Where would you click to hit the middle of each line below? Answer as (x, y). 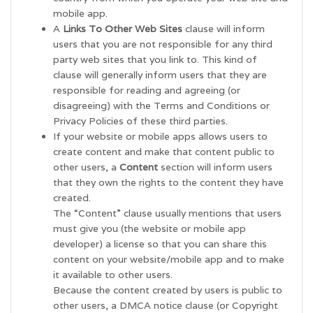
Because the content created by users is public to (168, 290)
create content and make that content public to (164, 151)
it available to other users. (113, 274)
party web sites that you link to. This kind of (155, 59)
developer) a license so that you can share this (160, 243)
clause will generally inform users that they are (160, 74)
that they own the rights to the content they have (168, 182)
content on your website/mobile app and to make (169, 259)
